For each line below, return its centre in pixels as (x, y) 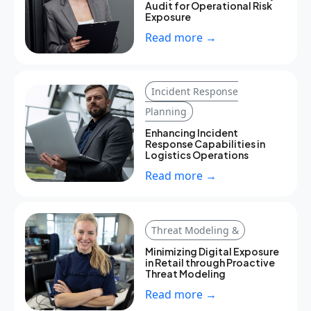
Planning (166, 112)
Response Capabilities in (205, 144)
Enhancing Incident (191, 133)
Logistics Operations (196, 155)
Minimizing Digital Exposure (212, 251)
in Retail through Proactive (210, 262)
